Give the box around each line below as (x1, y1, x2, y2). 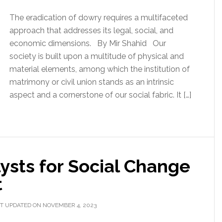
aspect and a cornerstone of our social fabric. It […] (9, 90, 191, 100)
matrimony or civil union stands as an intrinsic (9, 77, 174, 87)
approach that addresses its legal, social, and (9, 26, 173, 35)
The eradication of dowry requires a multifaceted (9, 13, 188, 22)
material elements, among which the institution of (9, 64, 190, 74)
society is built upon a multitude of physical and (9, 52, 184, 61)
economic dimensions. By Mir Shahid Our (9, 39, 166, 48)
